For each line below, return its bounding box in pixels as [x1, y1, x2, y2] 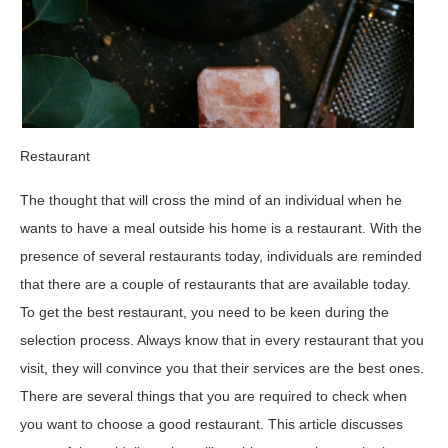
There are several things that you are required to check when [20, 387, 407, 404]
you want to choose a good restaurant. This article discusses [20, 415, 403, 432]
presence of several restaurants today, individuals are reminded [20, 247, 422, 264]
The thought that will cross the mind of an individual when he [20, 191, 402, 208]
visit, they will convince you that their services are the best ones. [20, 359, 424, 376]
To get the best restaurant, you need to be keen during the [20, 303, 389, 320]
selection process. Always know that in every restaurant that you [20, 331, 424, 348]
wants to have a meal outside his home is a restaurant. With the [20, 219, 422, 236]
